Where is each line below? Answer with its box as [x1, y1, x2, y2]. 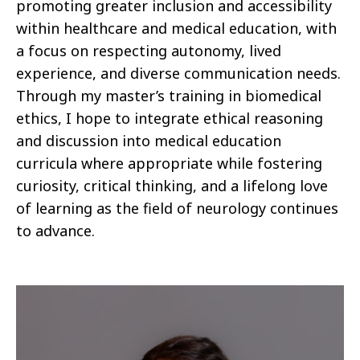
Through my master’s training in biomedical [16, 86, 321, 106]
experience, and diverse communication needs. [16, 63, 341, 84]
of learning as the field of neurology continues [16, 198, 338, 219]
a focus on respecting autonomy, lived [16, 41, 281, 61]
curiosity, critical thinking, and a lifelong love [16, 176, 328, 196]
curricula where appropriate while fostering [16, 153, 322, 174]
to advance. [16, 221, 95, 241]
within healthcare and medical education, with [16, 18, 337, 39]
